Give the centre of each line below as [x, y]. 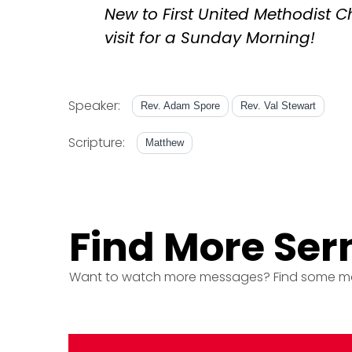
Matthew [165, 142]
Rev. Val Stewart [278, 105]
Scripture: [97, 143]
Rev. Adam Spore [180, 105]
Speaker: [94, 106]
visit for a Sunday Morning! [210, 37]
